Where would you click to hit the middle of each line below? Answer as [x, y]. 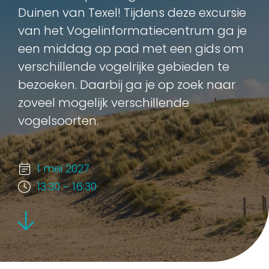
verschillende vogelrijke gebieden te [124, 66]
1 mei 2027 [63, 168]
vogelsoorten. [58, 120]
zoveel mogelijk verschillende [104, 102]
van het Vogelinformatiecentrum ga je [132, 30]
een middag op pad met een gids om [131, 48]
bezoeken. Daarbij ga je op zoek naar [127, 84]
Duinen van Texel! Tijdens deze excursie [132, 12]
